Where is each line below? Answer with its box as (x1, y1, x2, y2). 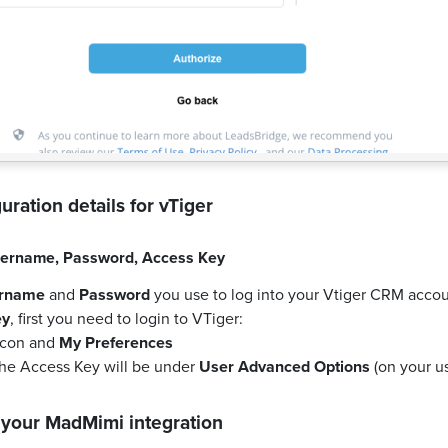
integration (124, 408, 223, 436)
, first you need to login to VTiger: (10, 307, 243, 330)
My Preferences (59, 331, 173, 354)
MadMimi (45, 408, 124, 436)
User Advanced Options (199, 355, 370, 378)
